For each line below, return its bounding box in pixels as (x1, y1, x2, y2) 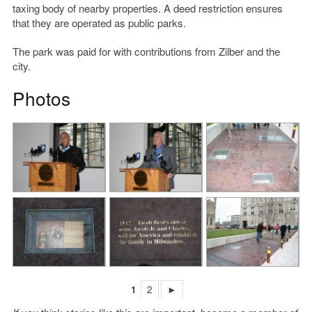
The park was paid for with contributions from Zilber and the (12, 44, 280, 59)
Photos (12, 85, 70, 111)
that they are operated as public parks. (12, 15, 186, 31)
